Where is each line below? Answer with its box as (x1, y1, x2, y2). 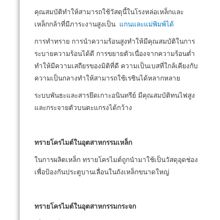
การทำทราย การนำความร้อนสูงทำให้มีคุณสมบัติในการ (34, 37, 195, 45)
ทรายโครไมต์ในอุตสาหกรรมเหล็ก (34, 138, 132, 146)
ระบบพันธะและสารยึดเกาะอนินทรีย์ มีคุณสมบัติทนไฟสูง (34, 92, 195, 100)
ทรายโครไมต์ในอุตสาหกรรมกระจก (34, 203, 136, 211)
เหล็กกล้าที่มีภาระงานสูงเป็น (34, 20, 119, 28)
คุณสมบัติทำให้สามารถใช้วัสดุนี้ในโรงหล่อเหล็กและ (34, 8, 184, 16)
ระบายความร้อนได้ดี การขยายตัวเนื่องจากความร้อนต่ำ (34, 50, 195, 57)
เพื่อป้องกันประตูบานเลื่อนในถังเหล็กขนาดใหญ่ (34, 168, 169, 176)
